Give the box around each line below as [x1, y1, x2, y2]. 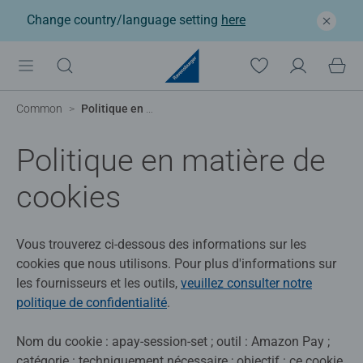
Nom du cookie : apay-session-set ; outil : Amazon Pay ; [16, 334, 330, 350]
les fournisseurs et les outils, [16, 275, 181, 292]
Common [16, 101, 62, 115]
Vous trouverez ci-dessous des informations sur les [16, 237, 306, 253]
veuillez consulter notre [181, 275, 312, 292]
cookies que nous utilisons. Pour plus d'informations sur [16, 256, 336, 272]
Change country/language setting [27, 12, 221, 28]
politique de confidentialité [16, 295, 167, 311]
